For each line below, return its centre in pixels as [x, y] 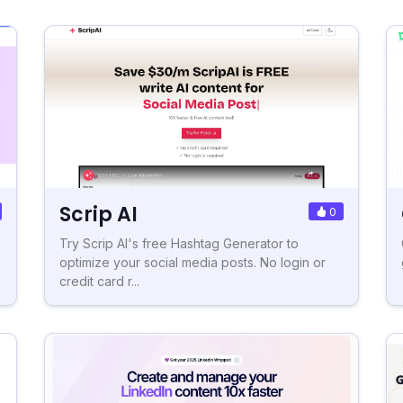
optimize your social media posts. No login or [193, 262]
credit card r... [99, 281]
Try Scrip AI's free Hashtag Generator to [179, 243]
